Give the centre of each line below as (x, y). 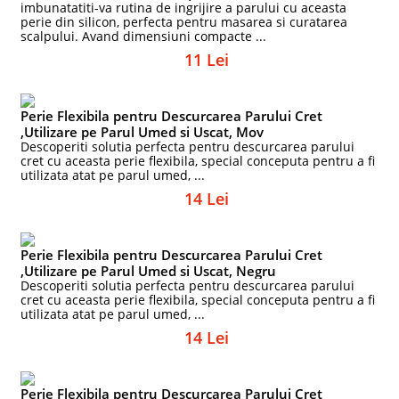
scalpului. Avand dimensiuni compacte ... (144, 36)
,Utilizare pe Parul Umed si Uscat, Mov (142, 132)
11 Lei (207, 60)
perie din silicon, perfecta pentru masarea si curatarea (184, 22)
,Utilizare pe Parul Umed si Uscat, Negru (149, 271)
